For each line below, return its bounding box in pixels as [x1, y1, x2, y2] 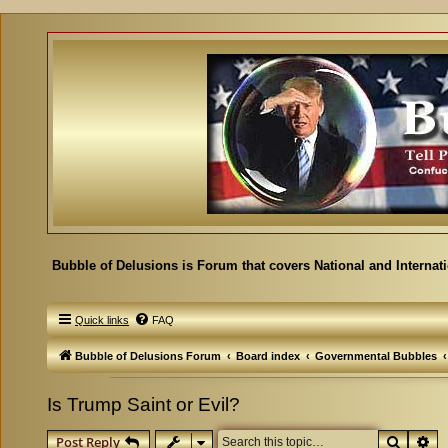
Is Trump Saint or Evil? [47, 394, 240, 415]
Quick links [75, 314, 129, 326]
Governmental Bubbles [315, 350, 437, 362]
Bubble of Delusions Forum [75, 350, 221, 362]
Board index [236, 350, 300, 362]
